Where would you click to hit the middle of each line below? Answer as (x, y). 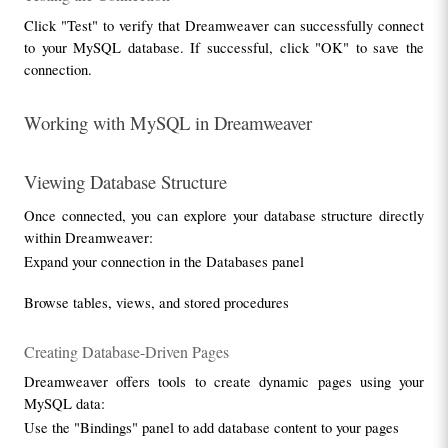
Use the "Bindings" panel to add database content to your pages (211, 428)
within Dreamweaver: (88, 237)
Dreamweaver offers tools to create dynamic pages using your (224, 382)
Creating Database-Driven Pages (126, 352)
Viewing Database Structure (125, 182)
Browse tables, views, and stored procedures (156, 302)
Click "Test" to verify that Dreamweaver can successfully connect (224, 25)
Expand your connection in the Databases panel (163, 261)
